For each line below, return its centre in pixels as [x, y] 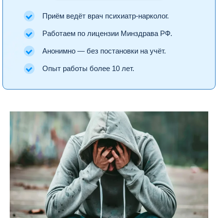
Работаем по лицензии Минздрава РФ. [107, 34]
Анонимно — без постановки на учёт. [104, 51]
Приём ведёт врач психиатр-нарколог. [106, 16]
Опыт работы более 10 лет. [88, 69]
